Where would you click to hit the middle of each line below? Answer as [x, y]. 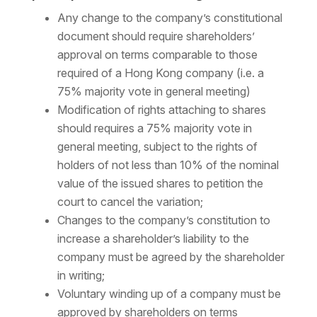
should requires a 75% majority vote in [154, 128]
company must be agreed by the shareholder [171, 257]
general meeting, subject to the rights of [157, 147]
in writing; [81, 276]
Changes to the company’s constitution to [163, 220]
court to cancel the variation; [130, 202]
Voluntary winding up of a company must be [169, 294]
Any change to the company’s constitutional [169, 18]
